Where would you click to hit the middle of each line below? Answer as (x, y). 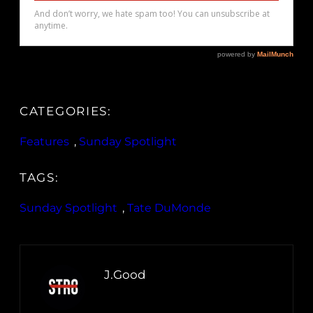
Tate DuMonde (169, 208)
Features (44, 142)
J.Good (125, 275)
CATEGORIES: (66, 111)
